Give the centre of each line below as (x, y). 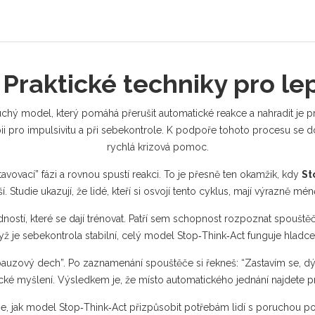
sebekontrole (131, 130)
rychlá (122, 147)
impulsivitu (52, 130)
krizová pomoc (172, 147)
